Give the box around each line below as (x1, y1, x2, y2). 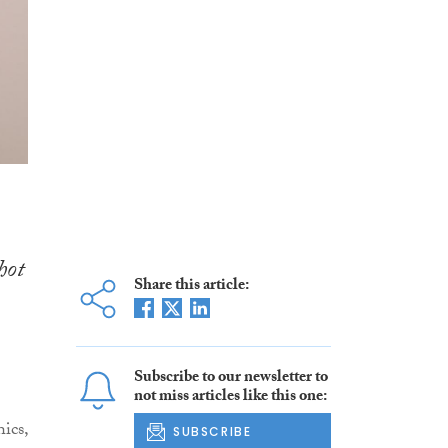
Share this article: (133, 273, 249, 301)
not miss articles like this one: (133, 384, 327, 412)
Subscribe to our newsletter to (133, 365, 328, 393)
